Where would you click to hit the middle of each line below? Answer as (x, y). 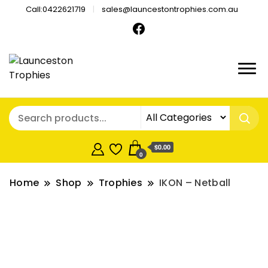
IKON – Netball (195, 183)
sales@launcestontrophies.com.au (170, 9)
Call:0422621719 (56, 9)
